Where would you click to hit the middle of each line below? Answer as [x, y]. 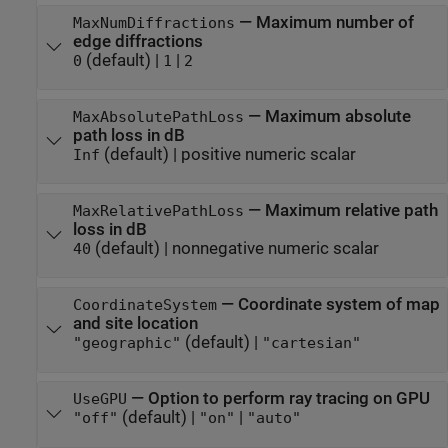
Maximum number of [334, 22]
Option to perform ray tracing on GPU [288, 399]
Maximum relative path [351, 210]
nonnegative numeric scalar [275, 248]
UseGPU [99, 399]
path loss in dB [128, 135]
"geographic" [126, 343]
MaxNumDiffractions [153, 22]
